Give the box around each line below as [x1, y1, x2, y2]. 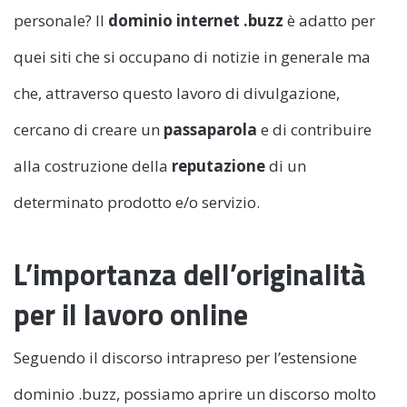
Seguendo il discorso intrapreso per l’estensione [14, 347, 357, 369]
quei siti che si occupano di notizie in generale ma [14, 45, 371, 67]
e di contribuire [257, 118, 372, 140]
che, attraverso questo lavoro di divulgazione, [14, 82, 340, 104]
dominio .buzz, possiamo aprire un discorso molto [14, 383, 376, 405]
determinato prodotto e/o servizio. [14, 191, 260, 213]
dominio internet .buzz [108, 9, 283, 31]
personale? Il [14, 9, 108, 31]
